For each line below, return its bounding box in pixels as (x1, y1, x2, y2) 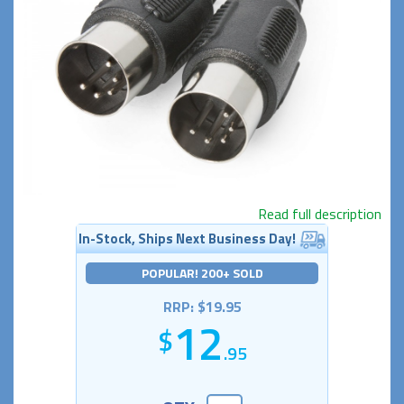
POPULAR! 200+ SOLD (141, 263, 263, 283)
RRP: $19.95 (162, 296, 242, 318)
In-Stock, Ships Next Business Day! (78, 228, 297, 250)
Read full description (258, 203, 381, 225)
